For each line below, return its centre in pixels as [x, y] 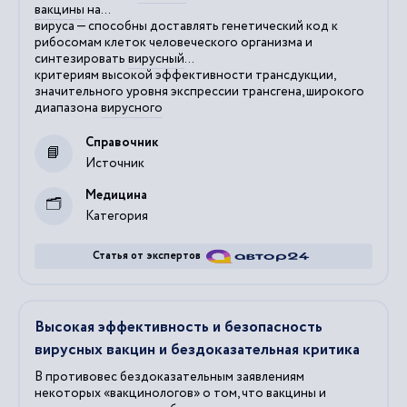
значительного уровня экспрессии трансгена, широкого [199, 91]
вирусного [132, 108]
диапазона [68, 108]
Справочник [122, 142]
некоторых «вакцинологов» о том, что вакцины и [180, 393]
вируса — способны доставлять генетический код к [186, 26]
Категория [117, 216]
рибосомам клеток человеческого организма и [174, 42]
